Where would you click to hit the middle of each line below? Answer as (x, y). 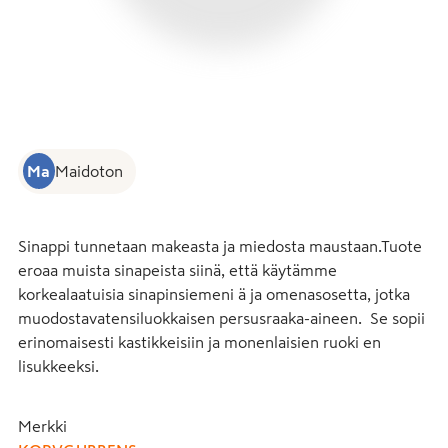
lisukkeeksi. (58, 366)
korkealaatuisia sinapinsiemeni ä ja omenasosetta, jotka (214, 294)
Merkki (42, 426)
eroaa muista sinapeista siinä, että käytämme (177, 270)
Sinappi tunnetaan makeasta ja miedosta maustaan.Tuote (220, 246)
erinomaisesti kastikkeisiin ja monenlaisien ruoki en (199, 342)
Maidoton (88, 171)
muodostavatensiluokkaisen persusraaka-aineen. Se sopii (221, 318)
